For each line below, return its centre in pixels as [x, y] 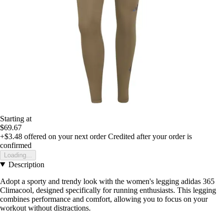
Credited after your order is [150, 136]
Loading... [18, 155]
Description [26, 164]
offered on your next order [64, 136]
